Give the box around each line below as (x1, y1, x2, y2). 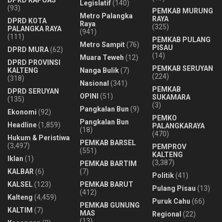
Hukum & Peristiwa (7, 133, 70, 142)
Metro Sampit (80, 40, 125, 49)
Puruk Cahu (152, 197, 190, 205)
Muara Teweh (80, 53, 124, 61)
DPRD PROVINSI (7, 58, 60, 66)
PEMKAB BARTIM (80, 159, 137, 167)
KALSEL (7, 180, 33, 188)
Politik (152, 171, 174, 179)
